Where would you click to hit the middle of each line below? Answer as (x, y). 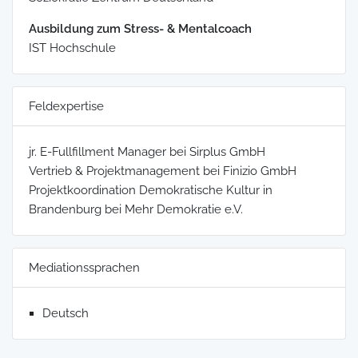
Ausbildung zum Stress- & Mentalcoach (140, 28)
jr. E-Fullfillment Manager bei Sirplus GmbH (147, 151)
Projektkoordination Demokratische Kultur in (151, 190)
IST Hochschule (72, 48)
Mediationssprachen (84, 267)
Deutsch (66, 313)
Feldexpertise (66, 106)
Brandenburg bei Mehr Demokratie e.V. (136, 209)
